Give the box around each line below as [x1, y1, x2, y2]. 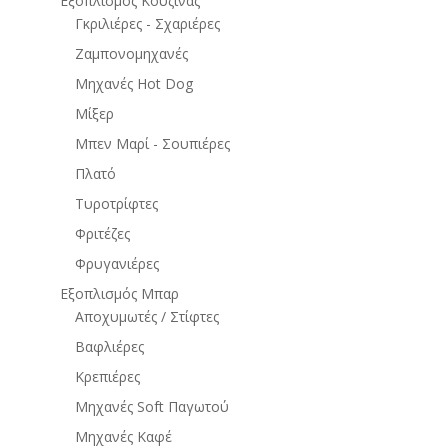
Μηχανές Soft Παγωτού [74, 397, 229, 417]
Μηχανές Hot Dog [74, 74, 193, 94]
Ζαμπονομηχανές [74, 44, 188, 64]
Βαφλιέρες [74, 337, 144, 357]
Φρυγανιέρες [74, 254, 159, 274]
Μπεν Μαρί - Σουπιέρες [74, 134, 230, 154]
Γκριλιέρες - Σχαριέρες [74, 14, 220, 34]
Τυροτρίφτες [74, 194, 158, 214]
